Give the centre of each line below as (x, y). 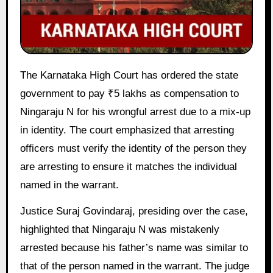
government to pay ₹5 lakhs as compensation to (129, 93)
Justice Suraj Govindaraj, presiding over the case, (134, 211)
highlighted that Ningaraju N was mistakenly (119, 229)
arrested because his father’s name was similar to (134, 247)
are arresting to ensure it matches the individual (128, 166)
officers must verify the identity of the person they (133, 148)
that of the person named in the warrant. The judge (134, 266)
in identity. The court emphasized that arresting (127, 130)
